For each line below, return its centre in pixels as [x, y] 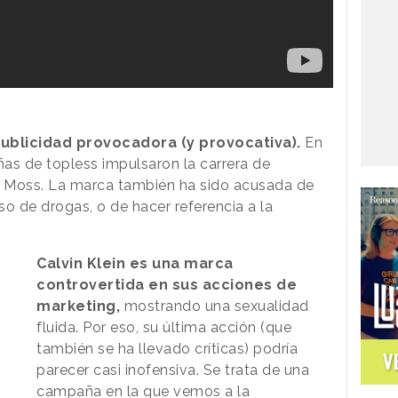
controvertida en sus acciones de [167, 285]
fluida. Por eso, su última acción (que [164, 328]
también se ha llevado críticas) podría [167, 349]
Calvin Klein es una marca [135, 264]
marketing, [80, 306]
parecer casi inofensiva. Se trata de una [173, 370]
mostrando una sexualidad [216, 306]
